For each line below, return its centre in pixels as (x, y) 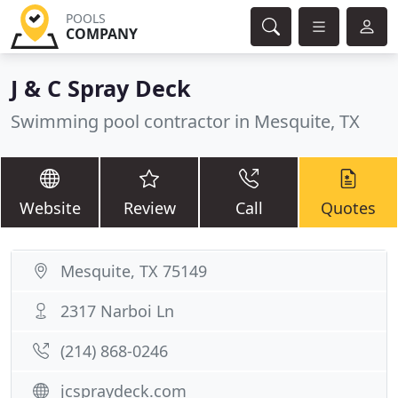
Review (149, 208)
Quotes (348, 208)
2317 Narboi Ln (117, 311)
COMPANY (101, 34)
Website (50, 208)
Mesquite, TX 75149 (134, 271)
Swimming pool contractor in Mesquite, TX (185, 121)
